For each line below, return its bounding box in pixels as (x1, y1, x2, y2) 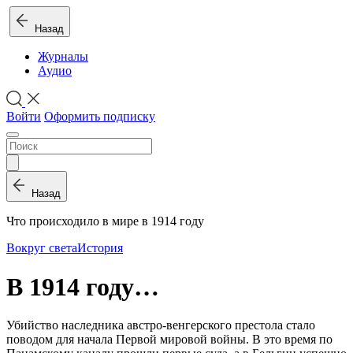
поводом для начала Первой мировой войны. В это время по (6, 333, 333, 347)
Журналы (38, 50, 88, 63)
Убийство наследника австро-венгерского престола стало (6, 318, 315, 333)
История (77, 241, 123, 255)
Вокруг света (6, 241, 77, 255)
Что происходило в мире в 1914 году (6, 214, 204, 229)
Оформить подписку (44, 110, 155, 124)
